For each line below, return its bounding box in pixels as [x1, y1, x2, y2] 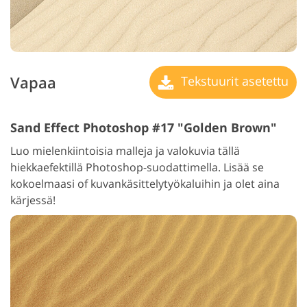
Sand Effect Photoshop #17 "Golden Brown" [10, 119, 277, 136]
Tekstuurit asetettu [177, 73, 288, 90]
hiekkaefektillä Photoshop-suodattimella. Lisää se [10, 160, 264, 175]
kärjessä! [10, 193, 56, 208]
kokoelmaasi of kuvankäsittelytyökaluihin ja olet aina [10, 176, 280, 192]
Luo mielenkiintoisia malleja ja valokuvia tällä [10, 143, 240, 159]
